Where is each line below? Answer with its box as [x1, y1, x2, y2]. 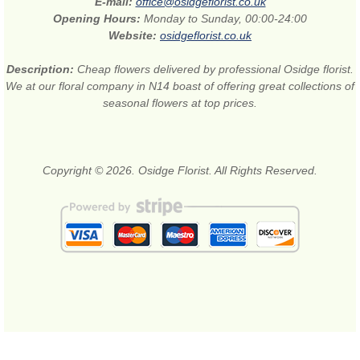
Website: [108, 29, 160, 43]
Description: [6, 63, 77, 76]
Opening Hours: [53, 12, 144, 26]
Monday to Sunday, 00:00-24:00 [144, 12, 307, 26]
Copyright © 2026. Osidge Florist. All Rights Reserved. [43, 164, 317, 178]
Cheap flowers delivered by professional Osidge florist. [77, 63, 354, 76]
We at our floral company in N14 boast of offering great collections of [6, 80, 354, 93]
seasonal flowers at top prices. [103, 96, 257, 110]
